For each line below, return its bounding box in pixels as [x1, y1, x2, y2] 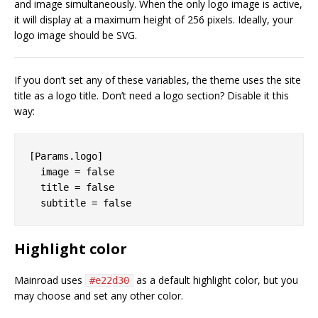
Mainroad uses [14, 273, 85, 287]
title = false [29, 181, 114, 193]
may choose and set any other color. [14, 288, 183, 302]
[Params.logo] [29, 150, 103, 162]
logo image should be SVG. [14, 28, 137, 42]
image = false [29, 165, 114, 177]
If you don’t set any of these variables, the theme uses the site [14, 72, 301, 87]
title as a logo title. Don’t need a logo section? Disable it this [14, 88, 289, 102]
